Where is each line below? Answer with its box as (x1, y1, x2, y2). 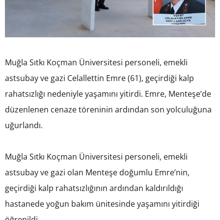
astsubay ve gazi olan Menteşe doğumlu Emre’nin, (5, 167, 190, 178)
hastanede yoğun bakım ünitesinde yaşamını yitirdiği (5, 198, 199, 210)
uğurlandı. (5, 120, 43, 131)
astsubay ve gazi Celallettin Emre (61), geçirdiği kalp (5, 73, 194, 84)
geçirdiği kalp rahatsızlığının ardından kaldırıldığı (5, 183, 183, 194)
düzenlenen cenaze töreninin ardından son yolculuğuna (5, 104, 212, 115)
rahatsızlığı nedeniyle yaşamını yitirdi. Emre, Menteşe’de (5, 88, 211, 100)
